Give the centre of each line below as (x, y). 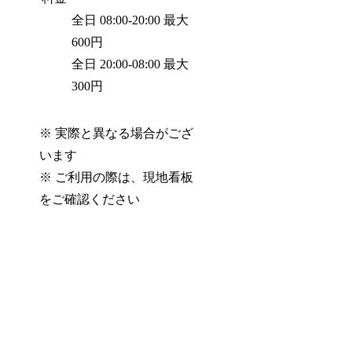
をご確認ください (90, 199)
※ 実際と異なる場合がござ (117, 133)
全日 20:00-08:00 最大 (130, 64)
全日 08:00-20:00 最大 (130, 20)
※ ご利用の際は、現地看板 (117, 177)
